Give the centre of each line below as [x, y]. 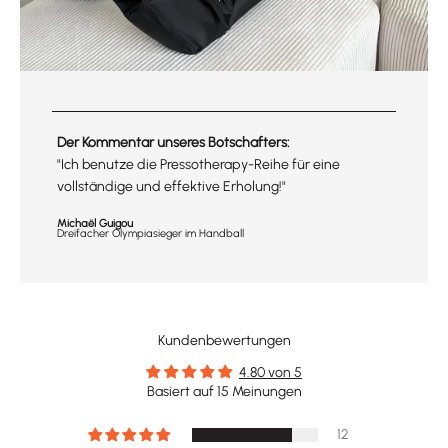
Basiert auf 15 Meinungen [224, 391]
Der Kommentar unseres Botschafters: [173, 142]
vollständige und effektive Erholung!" [171, 186]
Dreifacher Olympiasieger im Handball [150, 232]
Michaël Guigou [95, 222]
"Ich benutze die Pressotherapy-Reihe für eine [198, 164]
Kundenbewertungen [224, 340]
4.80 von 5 [270, 372]
